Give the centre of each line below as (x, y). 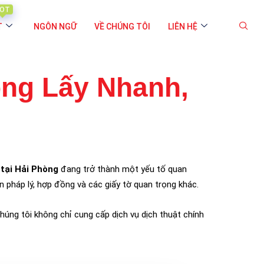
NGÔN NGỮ (55, 27)
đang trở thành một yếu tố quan (123, 169)
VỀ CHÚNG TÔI (122, 27)
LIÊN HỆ (183, 27)
